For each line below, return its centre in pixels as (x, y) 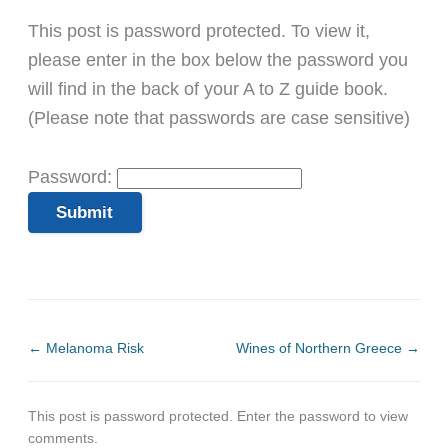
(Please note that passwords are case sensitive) (219, 118)
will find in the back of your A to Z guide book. (208, 89)
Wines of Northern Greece (321, 347)
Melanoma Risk (93, 347)
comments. (63, 437)
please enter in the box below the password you (218, 60)
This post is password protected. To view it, (199, 31)
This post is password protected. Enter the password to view (218, 415)
